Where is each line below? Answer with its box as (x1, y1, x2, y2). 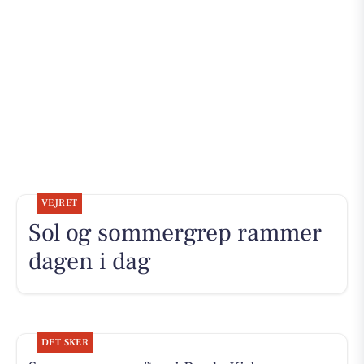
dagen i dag (28, 245, 151, 278)
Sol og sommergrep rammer (28, 217, 322, 249)
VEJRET (41, 197, 78, 210)
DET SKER (41, 336, 89, 349)
